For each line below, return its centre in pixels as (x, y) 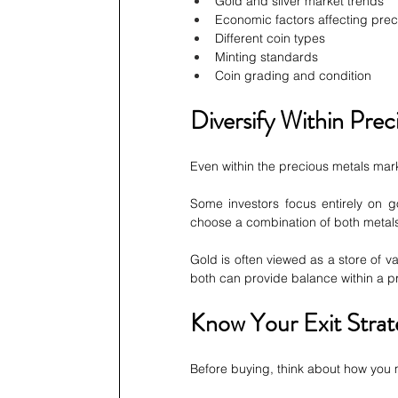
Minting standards (267, 57)
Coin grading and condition (293, 76)
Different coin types (270, 39)
